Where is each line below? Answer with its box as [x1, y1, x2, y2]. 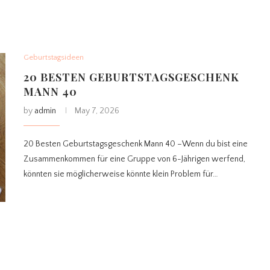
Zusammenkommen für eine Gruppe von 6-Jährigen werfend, [24, 154, 245, 165]
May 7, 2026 [75, 106, 119, 116]
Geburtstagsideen [24, 53, 84, 62]
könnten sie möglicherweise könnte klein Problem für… [24, 169, 218, 180]
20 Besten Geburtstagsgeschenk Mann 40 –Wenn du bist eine [24, 139, 248, 149]
